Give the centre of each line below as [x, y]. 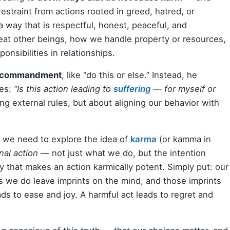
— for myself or [183, 89]
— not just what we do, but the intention [122, 153]
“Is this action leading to [64, 89]
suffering [132, 89]
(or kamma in [184, 139]
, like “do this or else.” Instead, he [129, 75]
